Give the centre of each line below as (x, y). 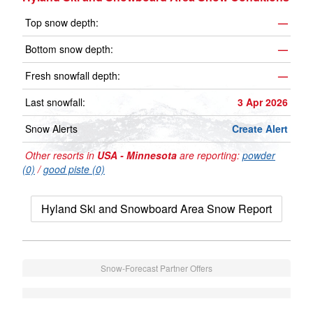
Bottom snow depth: (69, 49)
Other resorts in (60, 155)
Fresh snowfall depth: (73, 76)
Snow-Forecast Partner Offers (156, 268)
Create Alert (260, 129)
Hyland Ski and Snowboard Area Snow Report (156, 209)
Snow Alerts (51, 129)
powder (259, 155)
